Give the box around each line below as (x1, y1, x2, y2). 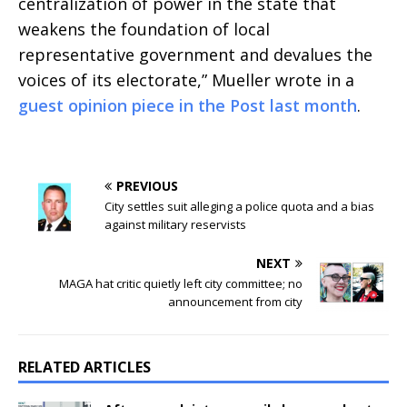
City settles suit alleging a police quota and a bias (104, 198, 374, 215)
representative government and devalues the (18, 44, 372, 66)
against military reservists (104, 216, 246, 233)
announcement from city (168, 293, 303, 311)
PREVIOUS (116, 177, 178, 195)
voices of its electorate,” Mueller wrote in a (18, 69, 354, 92)
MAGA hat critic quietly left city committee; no (59, 275, 303, 293)
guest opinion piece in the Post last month (18, 94, 357, 117)
